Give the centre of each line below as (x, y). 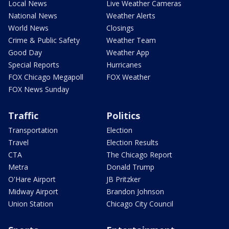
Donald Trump (130, 167)
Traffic (23, 116)
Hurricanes (124, 65)
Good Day (25, 53)
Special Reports (34, 65)
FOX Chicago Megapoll (46, 77)
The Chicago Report (139, 155)
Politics (123, 116)
